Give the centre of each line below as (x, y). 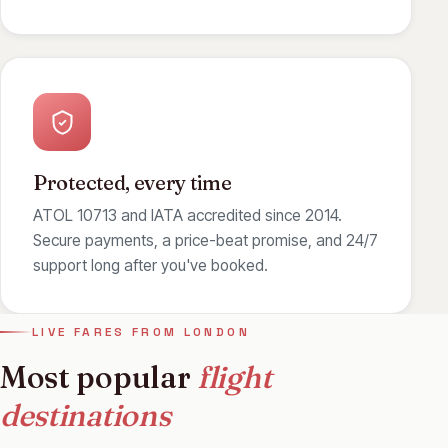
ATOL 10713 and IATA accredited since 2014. (187, 215)
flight (234, 376)
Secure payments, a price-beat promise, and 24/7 (205, 240)
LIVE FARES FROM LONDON (141, 331)
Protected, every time (132, 183)
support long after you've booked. (150, 265)
